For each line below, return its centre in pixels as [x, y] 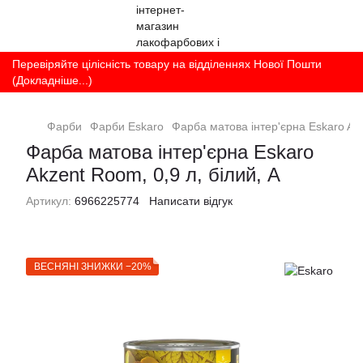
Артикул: [49, 201]
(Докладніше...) [52, 80]
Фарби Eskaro [127, 126]
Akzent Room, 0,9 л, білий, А [153, 175]
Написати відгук [191, 201]
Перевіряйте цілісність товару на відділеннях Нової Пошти [167, 64]
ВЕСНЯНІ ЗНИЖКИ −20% [93, 267]
